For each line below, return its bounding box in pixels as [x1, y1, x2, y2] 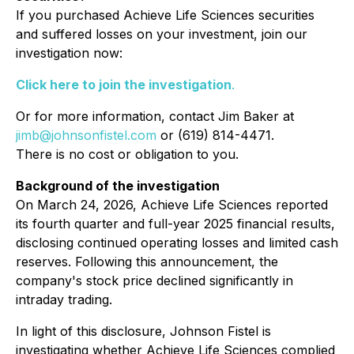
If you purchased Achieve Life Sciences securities [16, 7, 314, 23]
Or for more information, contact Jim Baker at [16, 108, 294, 124]
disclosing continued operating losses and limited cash [16, 235, 338, 250]
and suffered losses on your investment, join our [16, 26, 307, 42]
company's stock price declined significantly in [16, 273, 293, 288]
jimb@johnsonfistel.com [16, 127, 156, 143]
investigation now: [16, 45, 122, 61]
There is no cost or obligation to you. [16, 146, 239, 162]
